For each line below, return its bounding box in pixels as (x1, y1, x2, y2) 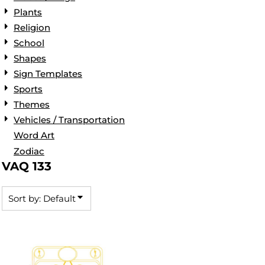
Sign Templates (14, 68, 82, 80)
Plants (14, 6, 42, 18)
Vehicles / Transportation (14, 114, 125, 126)
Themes (14, 99, 50, 111)
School (14, 37, 44, 49)
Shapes (14, 53, 46, 64)
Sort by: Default (8, 192, 76, 204)
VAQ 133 (2, 159, 51, 173)
